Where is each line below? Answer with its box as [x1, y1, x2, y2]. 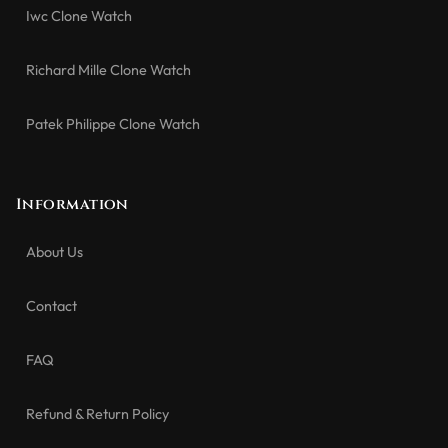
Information [16, 194, 129, 215]
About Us [26, 242, 83, 261]
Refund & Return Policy [26, 404, 169, 423]
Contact [26, 296, 77, 315]
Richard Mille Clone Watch [26, 60, 191, 79]
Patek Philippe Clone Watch [26, 114, 200, 133]
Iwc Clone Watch [26, 6, 132, 25]
